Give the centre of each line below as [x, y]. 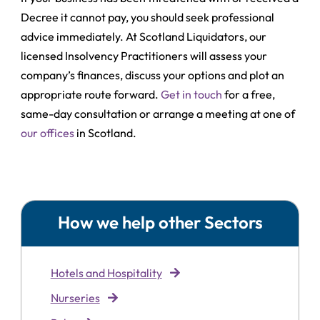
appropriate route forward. [91, 94]
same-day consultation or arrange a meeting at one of [158, 113]
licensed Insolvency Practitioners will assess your [144, 55]
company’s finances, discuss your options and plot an [153, 75]
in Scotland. [106, 132]
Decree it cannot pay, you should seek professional [148, 17]
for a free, [249, 94]
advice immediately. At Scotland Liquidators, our [144, 36]
